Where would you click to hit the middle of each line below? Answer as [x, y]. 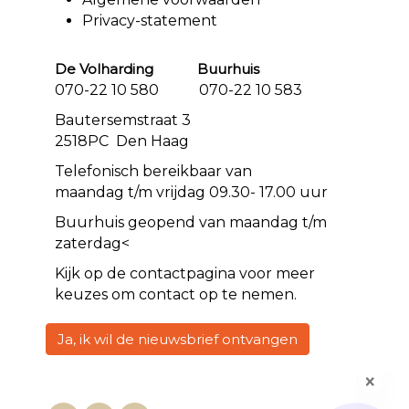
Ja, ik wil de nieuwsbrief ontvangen [178, 339]
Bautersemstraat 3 [159, 120]
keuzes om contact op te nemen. [176, 294]
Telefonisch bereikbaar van [153, 171]
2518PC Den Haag [122, 141]
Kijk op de [90, 273]
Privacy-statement [150, 20]
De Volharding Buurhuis [157, 68]
